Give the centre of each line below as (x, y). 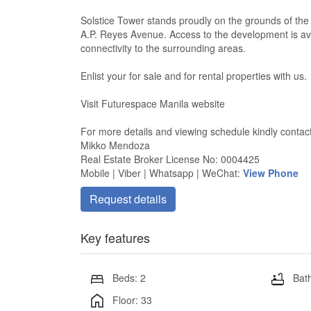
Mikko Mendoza (115, 145)
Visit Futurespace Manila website (153, 103)
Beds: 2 (129, 278)
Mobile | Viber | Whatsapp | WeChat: (162, 173)
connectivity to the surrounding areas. (163, 48)
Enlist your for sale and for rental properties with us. (194, 76)
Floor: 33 (132, 300)
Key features (115, 237)
